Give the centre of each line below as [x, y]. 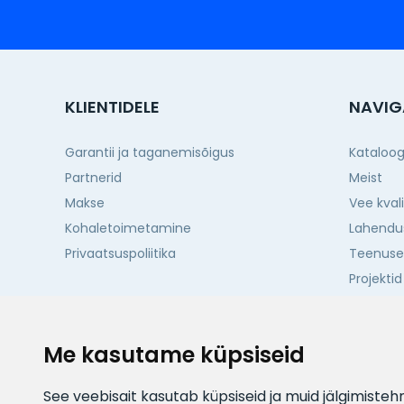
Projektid [376, 279]
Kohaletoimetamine [128, 229]
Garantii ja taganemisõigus [150, 153]
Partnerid [93, 178]
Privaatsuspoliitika [120, 254]
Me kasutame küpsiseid [174, 355]
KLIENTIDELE [112, 107]
